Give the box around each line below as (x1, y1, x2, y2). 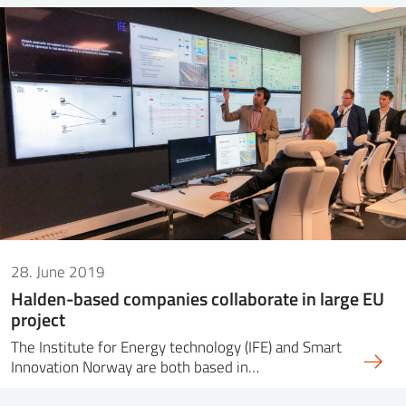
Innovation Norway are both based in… (11, 355, 259, 377)
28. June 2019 (11, 260, 105, 282)
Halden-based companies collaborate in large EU (11, 285, 384, 311)
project (11, 305, 65, 332)
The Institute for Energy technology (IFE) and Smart (11, 335, 342, 357)
